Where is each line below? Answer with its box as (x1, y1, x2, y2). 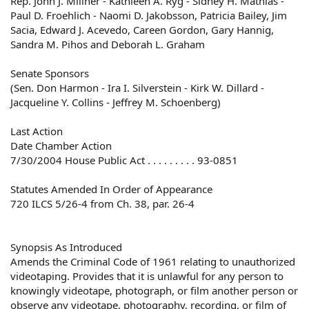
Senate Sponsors (10, 66, 89, 80)
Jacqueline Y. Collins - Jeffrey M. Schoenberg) (10, 95, 221, 109)
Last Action (10, 124, 63, 138)
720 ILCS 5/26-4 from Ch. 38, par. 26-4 (10, 197, 195, 210)
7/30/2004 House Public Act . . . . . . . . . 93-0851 (10, 153, 238, 167)
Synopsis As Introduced (10, 240, 122, 254)
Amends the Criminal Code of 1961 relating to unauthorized (10, 255, 295, 268)
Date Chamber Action (10, 139, 112, 152)
